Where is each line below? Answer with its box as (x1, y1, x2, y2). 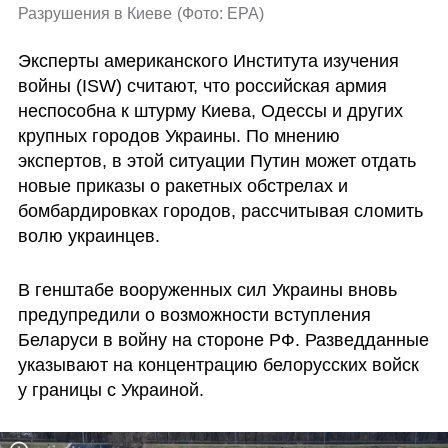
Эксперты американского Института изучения (17, 51, 399, 72)
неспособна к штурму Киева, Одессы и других (17, 101, 403, 122)
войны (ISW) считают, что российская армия (17, 76, 387, 97)
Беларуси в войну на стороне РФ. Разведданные (17, 330, 429, 351)
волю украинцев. (17, 226, 160, 247)
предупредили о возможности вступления (17, 305, 371, 326)
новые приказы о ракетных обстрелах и (17, 176, 348, 197)
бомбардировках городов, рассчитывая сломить (17, 201, 423, 222)
